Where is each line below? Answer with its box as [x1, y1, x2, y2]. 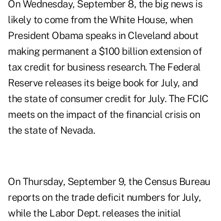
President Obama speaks [8, 30, 116, 42]
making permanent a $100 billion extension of [8, 45, 202, 58]
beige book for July [96, 77, 178, 89]
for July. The [131, 93, 187, 105]
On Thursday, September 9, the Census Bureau [8, 176, 211, 188]
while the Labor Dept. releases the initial [8, 207, 181, 220]
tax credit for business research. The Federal [8, 61, 201, 74]
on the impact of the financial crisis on [35, 109, 200, 121]
